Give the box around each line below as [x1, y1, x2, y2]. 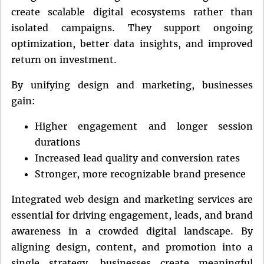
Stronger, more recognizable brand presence [35, 167, 246, 180]
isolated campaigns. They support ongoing [11, 21, 253, 34]
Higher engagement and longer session [35, 120, 253, 132]
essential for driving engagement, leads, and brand [11, 209, 253, 221]
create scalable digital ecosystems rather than [11, 5, 253, 18]
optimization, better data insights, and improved [11, 37, 253, 49]
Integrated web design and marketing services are [11, 193, 253, 205]
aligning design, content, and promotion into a [11, 240, 253, 253]
